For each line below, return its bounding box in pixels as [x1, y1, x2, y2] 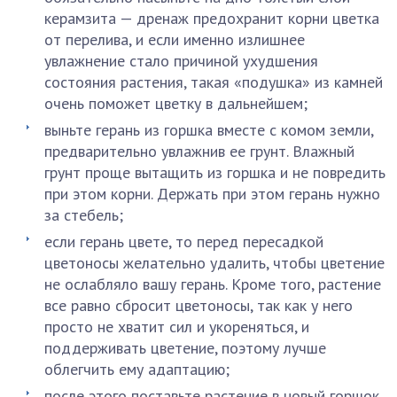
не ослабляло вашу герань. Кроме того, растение [44, 274, 381, 294]
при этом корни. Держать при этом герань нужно [44, 183, 380, 204]
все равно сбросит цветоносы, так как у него [44, 295, 353, 315]
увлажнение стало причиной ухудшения [44, 51, 318, 71]
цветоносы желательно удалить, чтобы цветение [44, 253, 385, 273]
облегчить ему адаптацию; [44, 359, 230, 379]
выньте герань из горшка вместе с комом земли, [44, 120, 373, 140]
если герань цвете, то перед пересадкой [44, 231, 323, 252]
